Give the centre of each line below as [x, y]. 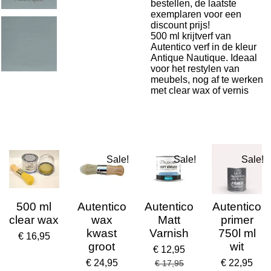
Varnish [169, 233]
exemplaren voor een [196, 14]
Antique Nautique [188, 58]
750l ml [237, 233]
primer [237, 220]
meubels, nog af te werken [207, 80]
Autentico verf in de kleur [204, 47]
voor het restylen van [195, 69]
